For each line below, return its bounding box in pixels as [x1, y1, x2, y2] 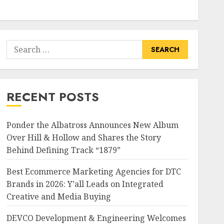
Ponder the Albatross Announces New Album [6, 119, 178, 130]
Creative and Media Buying [6, 191, 111, 202]
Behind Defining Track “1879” [6, 144, 120, 155]
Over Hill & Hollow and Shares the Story [6, 132, 161, 143]
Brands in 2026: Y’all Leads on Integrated [6, 178, 163, 189]
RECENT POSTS [6, 88, 99, 105]
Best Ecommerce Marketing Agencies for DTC [6, 166, 181, 177]
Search [5, 40, 32, 51]
